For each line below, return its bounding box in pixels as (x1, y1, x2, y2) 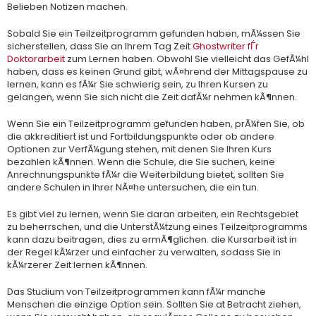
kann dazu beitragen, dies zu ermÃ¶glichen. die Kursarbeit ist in (7, 233, 297, 246)
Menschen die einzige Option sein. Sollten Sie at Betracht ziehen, (7, 298, 301, 311)
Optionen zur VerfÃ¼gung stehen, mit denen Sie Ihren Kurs (7, 142, 272, 156)
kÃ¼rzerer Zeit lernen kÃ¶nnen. (7, 258, 147, 272)
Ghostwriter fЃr (193, 39, 259, 53)
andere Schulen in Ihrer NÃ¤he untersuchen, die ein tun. (7, 181, 259, 194)
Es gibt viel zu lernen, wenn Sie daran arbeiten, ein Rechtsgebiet (7, 207, 298, 221)
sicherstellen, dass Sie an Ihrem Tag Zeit (7, 39, 193, 53)
